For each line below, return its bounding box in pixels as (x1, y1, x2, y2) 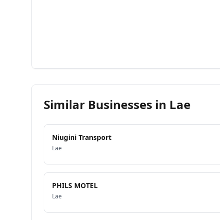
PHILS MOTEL (52, 181, 98, 190)
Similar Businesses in (44, 96, 169, 112)
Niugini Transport (52, 133, 111, 142)
